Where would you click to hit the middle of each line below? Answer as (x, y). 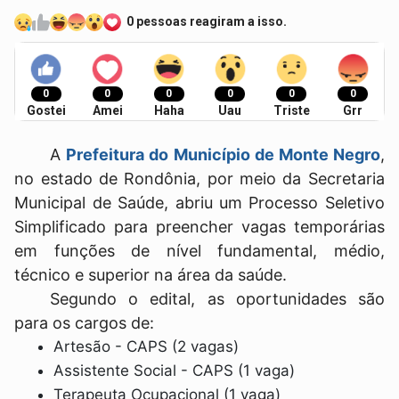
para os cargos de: (85, 322)
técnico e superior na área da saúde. (151, 274)
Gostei (46, 110)
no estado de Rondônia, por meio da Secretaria (199, 178)
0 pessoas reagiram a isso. (207, 22)
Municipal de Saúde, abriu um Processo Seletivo (199, 202)
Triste (291, 110)
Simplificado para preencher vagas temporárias (199, 226)
